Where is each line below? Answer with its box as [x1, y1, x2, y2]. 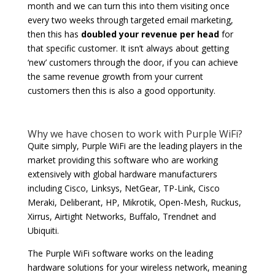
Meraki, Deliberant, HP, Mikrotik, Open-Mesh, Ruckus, [27, 196, 241, 209]
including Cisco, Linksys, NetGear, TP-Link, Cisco [27, 182, 220, 195]
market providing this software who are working [27, 154, 218, 166]
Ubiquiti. [27, 225, 59, 237]
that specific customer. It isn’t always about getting [27, 42, 229, 55]
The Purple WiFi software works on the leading [27, 247, 213, 260]
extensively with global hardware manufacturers [27, 168, 217, 180]
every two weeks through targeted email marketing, [27, 14, 233, 26]
